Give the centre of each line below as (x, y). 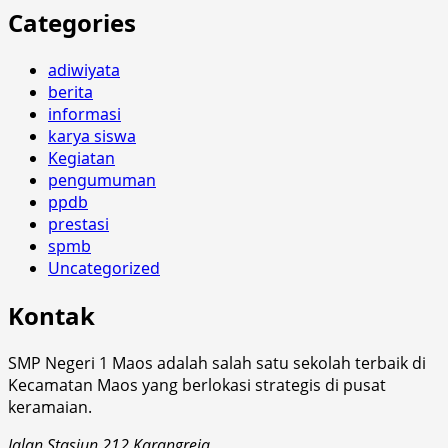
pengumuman (102, 180)
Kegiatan (81, 158)
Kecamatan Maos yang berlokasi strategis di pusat (197, 384)
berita (70, 92)
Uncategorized (104, 268)
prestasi (78, 224)
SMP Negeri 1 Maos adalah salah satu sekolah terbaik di (217, 362)
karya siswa (92, 136)
